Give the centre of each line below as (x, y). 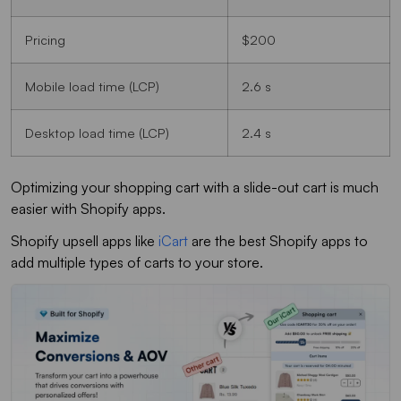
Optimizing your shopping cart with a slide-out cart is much (195, 187)
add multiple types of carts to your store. (137, 262)
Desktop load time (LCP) (97, 133)
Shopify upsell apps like (85, 240)
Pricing (45, 40)
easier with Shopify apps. (88, 208)
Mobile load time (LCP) (92, 86)
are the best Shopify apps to (280, 240)
